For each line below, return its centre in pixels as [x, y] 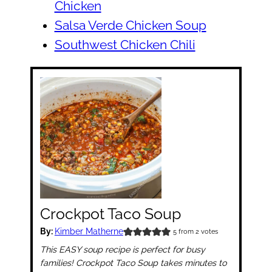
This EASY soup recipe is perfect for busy [122, 250]
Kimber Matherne [89, 232]
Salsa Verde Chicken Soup [130, 25]
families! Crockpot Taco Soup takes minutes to [133, 263]
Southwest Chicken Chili [125, 45]
